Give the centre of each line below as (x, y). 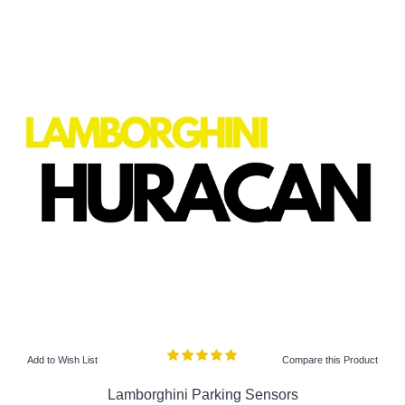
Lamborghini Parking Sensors (202, 394)
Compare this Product (330, 360)
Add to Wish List (62, 360)
